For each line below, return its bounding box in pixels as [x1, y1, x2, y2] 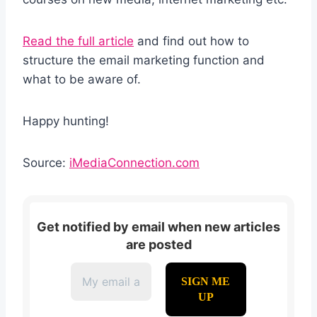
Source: [23, 155, 69, 170]
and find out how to [134, 33, 249, 48]
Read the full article [23, 33, 134, 48]
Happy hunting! [23, 113, 109, 128]
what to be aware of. [23, 71, 141, 86]
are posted [125, 237, 192, 253]
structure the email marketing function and [23, 52, 265, 67]
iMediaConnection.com [69, 155, 200, 170]
